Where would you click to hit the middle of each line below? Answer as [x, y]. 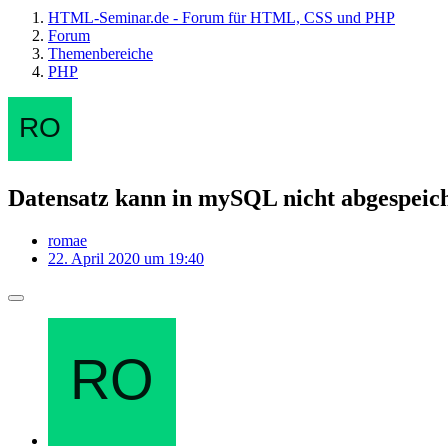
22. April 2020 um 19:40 [126, 258]
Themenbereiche [100, 53]
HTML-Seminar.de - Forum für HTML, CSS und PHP [221, 17]
